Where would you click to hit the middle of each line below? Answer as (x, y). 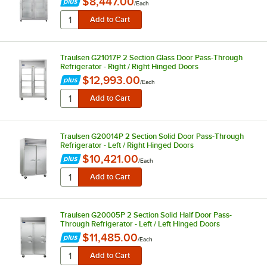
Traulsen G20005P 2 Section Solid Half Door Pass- (146, 215)
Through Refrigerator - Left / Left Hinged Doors (140, 223)
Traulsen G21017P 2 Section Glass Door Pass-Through (151, 57)
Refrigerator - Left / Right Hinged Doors (127, 145)
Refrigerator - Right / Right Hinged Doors (129, 66)
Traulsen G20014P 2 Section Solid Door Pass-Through (152, 136)
